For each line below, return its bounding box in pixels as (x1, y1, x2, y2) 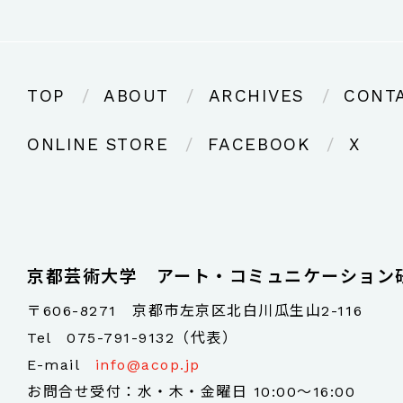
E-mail (27, 355, 95, 373)
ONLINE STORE (27, 133, 169, 155)
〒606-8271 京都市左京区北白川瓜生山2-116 (27, 301, 363, 319)
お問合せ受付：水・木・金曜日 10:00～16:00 (27, 382, 356, 400)
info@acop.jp (94, 355, 201, 373)
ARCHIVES (208, 85, 305, 106)
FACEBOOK (207, 133, 310, 155)
